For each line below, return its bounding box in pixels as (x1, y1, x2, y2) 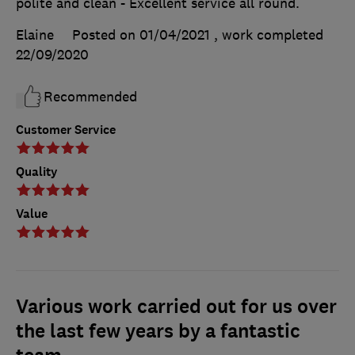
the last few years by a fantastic (16, 319, 300, 345)
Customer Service (16, 121, 116, 139)
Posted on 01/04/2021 (72, 26, 210, 44)
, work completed (214, 26, 323, 44)
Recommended (44, 88, 137, 106)
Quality (16, 163, 58, 181)
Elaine (16, 26, 54, 44)
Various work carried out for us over (16, 294, 337, 320)
